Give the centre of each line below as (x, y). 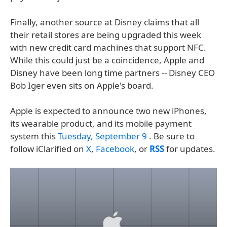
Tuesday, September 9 (102, 136)
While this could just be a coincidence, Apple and (107, 60)
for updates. (190, 149)
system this (34, 136)
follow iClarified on (48, 149)
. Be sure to (171, 136)
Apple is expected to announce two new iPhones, (108, 111)
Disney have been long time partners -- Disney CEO (112, 73)
